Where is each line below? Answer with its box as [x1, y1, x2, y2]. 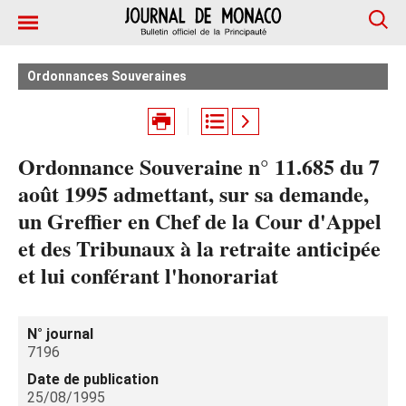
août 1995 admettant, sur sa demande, [18, 178, 369, 209]
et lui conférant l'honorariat [18, 259, 278, 291]
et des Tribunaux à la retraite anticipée [18, 232, 381, 264]
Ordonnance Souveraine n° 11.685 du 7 [18, 150, 380, 182]
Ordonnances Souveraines [27, 69, 187, 83]
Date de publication [27, 371, 159, 388]
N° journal [27, 325, 93, 343]
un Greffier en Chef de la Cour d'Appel [18, 205, 382, 237]
